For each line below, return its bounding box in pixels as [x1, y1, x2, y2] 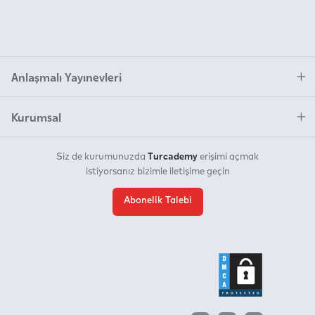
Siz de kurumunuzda [56, 153, 148, 162]
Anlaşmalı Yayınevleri [11, 68, 122, 86]
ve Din [11, 2, 39, 12]
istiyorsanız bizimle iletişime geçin [85, 167, 230, 177]
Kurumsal [11, 108, 61, 126]
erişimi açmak [198, 153, 259, 162]
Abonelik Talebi [123, 196, 192, 206]
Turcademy [148, 148, 198, 163]
